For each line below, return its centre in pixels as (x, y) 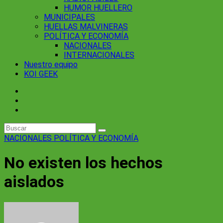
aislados (34, 182)
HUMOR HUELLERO (98, 8)
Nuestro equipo (51, 64)
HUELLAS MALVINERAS (86, 27)
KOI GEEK (41, 74)
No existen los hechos (83, 163)
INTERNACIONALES (99, 55)
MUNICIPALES (69, 17)
